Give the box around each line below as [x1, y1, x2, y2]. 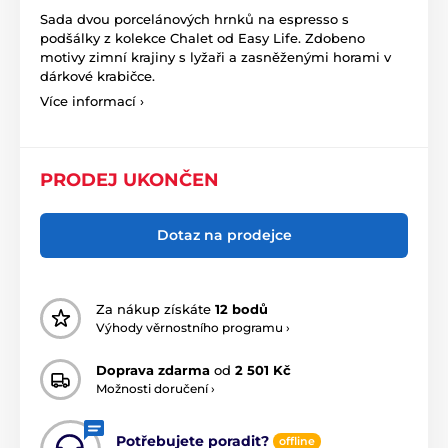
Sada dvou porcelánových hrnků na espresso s [40, 10, 349, 27]
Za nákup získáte [96, 301, 215, 318]
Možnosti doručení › [96, 381, 215, 397]
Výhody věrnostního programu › [96, 320, 290, 336]
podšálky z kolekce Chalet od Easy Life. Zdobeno [40, 29, 365, 46]
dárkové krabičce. [40, 67, 155, 84]
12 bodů [215, 301, 268, 318]
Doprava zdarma [96, 362, 210, 379]
